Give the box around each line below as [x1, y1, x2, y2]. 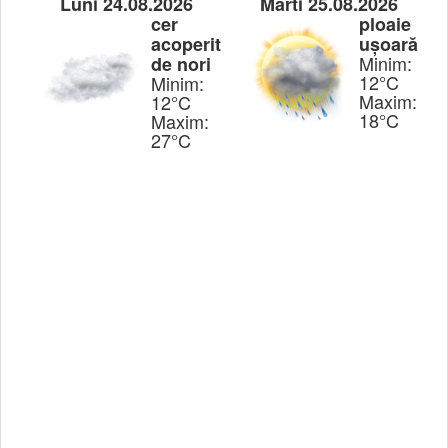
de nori [151, 50, 211, 77]
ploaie [359, 10, 411, 37]
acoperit [151, 30, 221, 57]
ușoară [359, 30, 418, 57]
